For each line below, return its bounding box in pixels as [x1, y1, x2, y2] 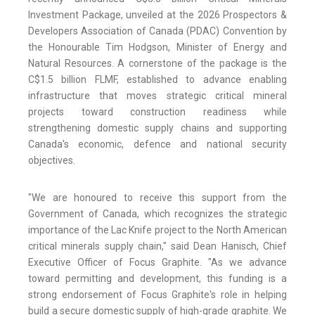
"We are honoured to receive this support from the [28, 192, 287, 204]
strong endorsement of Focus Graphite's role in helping [28, 289, 287, 301]
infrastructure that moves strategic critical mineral [28, 90, 287, 102]
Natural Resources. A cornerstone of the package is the [28, 58, 287, 70]
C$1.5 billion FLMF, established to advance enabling [28, 74, 287, 86]
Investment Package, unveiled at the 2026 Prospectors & [28, 9, 287, 21]
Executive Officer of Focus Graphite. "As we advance [28, 257, 287, 269]
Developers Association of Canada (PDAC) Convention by [28, 25, 287, 37]
